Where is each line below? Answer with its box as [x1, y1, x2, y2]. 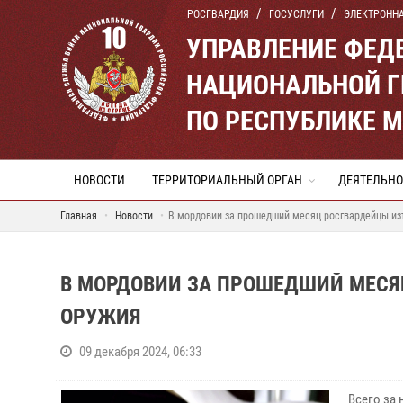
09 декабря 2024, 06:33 [79, 344, 201, 360]
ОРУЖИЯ [60, 304, 141, 329]
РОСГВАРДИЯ [187, 8, 249, 21]
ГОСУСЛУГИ [269, 8, 324, 21]
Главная [60, 210, 97, 222]
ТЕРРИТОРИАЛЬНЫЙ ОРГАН [152, 173, 302, 187]
